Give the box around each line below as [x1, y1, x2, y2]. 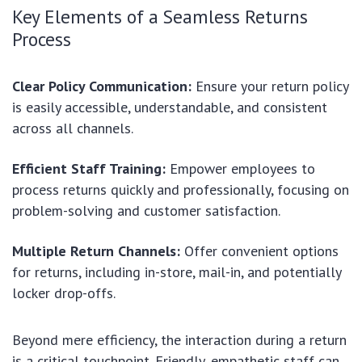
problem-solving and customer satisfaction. [12, 200, 280, 220]
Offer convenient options [180, 241, 339, 260]
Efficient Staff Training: [12, 158, 166, 178]
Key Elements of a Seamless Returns [12, 3, 308, 28]
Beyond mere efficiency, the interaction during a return [12, 330, 347, 349]
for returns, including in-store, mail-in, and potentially [12, 262, 341, 281]
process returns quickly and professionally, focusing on [12, 179, 349, 199]
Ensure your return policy [192, 76, 348, 95]
